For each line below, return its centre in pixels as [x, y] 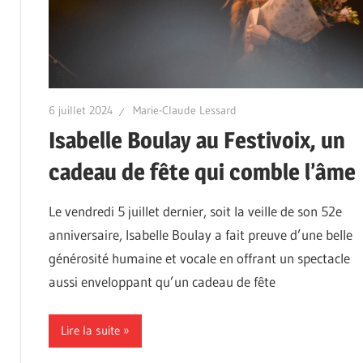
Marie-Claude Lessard [184, 111]
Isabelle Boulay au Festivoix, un [196, 141]
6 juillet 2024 [81, 111]
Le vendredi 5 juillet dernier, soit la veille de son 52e [195, 211]
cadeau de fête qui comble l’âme [202, 172]
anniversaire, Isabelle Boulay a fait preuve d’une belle [200, 235]
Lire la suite [90, 331]
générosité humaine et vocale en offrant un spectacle [199, 258]
